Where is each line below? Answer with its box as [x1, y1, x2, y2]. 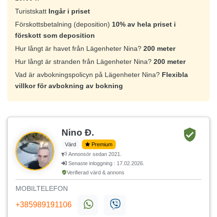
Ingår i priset [48, 7, 90, 15]
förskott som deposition [15, 31, 95, 40]
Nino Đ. [62, 127, 94, 138]
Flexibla [162, 71, 188, 79]
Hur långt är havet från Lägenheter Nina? [15, 45, 143, 53]
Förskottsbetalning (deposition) [15, 20, 112, 29]
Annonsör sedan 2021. [67, 151, 122, 157]
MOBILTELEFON [15, 185, 68, 193]
